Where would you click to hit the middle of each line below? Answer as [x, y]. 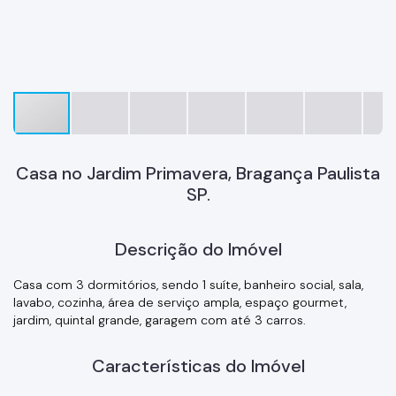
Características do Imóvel [198, 366]
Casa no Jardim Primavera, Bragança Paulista [198, 173]
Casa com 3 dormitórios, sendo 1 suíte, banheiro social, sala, [188, 284]
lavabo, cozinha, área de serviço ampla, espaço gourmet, [180, 302]
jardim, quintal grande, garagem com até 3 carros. [160, 320]
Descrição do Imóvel [198, 249]
